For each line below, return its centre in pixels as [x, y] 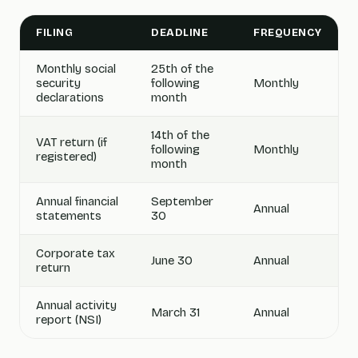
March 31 [175, 312]
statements [69, 216]
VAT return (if [72, 142]
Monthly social [76, 69]
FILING [54, 33]
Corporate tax [76, 253]
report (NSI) [69, 320]
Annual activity [76, 305]
